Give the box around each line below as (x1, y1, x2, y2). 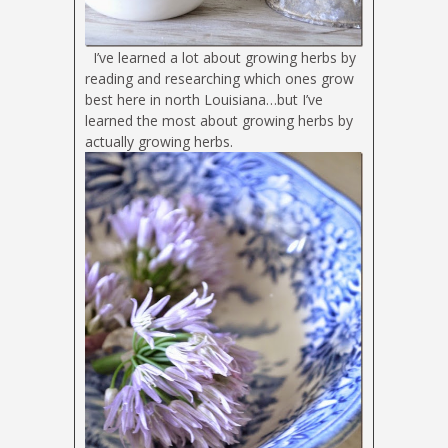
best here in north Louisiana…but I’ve (85, 90, 323, 110)
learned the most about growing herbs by (85, 111, 353, 131)
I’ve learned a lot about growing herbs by (85, 48, 356, 68)
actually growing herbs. (85, 132, 233, 152)
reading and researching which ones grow (85, 69, 354, 89)
